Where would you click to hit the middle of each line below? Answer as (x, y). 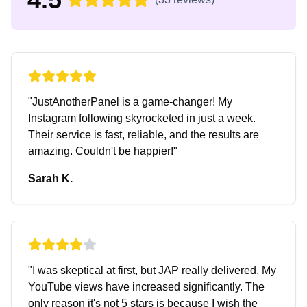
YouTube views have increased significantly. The (146, 287)
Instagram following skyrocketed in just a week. (142, 118)
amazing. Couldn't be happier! (101, 151)
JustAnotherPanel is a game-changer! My (132, 102)
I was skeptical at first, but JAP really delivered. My (154, 270)
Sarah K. (50, 179)
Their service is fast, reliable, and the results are (144, 135)
